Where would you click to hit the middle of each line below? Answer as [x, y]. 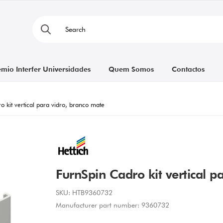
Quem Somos [131, 69]
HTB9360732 [93, 192]
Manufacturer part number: [98, 205]
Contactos [188, 69]
